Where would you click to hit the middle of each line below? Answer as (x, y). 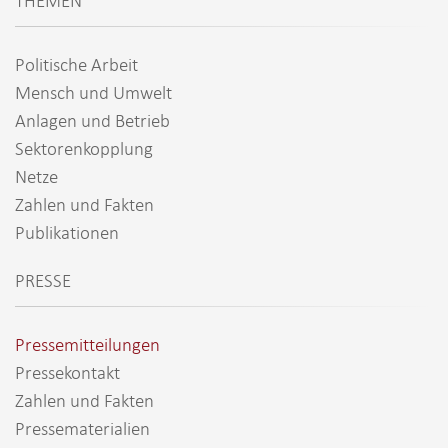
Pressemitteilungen (87, 344)
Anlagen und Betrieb (92, 120)
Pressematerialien (82, 428)
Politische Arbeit (76, 64)
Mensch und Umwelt (93, 92)
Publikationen (67, 232)
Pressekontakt (67, 372)
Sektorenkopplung (84, 148)
